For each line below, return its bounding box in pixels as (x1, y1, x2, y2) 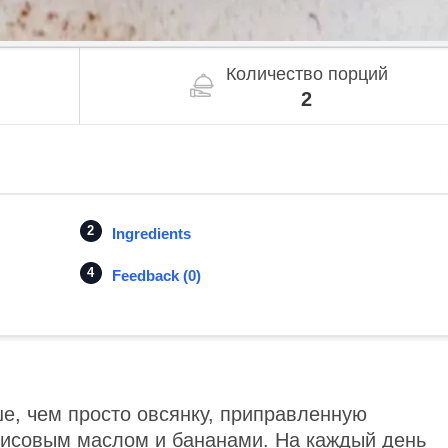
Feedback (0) (111, 267, 201, 285)
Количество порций (225, 64, 388, 85)
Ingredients (111, 225, 191, 243)
